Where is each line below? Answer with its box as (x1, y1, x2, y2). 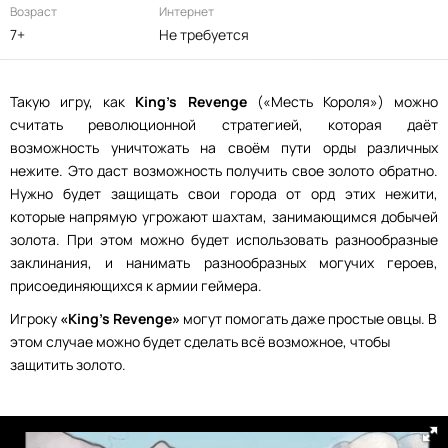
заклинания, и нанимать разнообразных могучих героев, (10, 253, 438, 272)
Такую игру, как (10, 92, 136, 111)
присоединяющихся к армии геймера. (10, 276, 262, 295)
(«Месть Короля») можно (246, 92, 439, 111)
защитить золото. (10, 355, 126, 374)
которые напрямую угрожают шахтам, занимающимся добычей (10, 207, 438, 226)
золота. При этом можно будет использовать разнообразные (10, 230, 438, 249)
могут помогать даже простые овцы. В (180, 309, 437, 328)
